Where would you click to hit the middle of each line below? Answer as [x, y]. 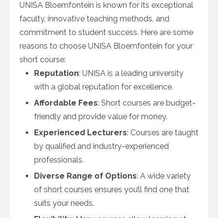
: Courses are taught [163, 133]
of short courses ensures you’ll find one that [112, 190]
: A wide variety [164, 176]
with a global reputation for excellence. [104, 87]
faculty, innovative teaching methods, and [94, 19]
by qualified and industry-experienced [101, 146]
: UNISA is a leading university [131, 73]
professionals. [59, 160]
